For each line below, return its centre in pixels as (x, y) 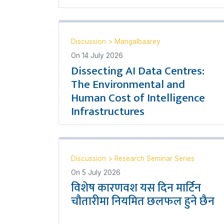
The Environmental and (128, 84)
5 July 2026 (101, 172)
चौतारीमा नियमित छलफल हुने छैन (143, 201)
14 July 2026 (102, 55)
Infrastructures (108, 111)
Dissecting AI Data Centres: (138, 71)
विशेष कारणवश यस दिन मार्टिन (136, 188)
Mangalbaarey (137, 41)
